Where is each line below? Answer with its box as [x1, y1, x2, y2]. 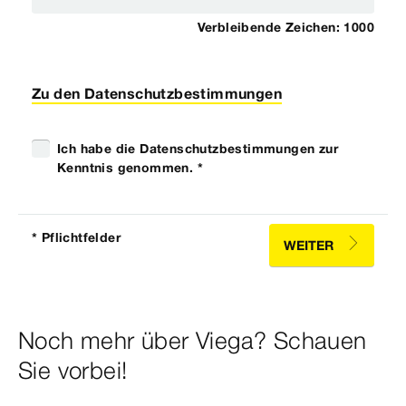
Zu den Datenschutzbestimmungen [32, 84, 282, 102]
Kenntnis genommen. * [57, 159, 203, 176]
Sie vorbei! [18, 356, 128, 386]
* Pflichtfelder [32, 229, 121, 246]
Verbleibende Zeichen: [197, 19, 344, 35]
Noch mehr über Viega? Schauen [18, 326, 367, 356]
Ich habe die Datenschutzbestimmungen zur [57, 140, 338, 157]
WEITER [283, 237, 333, 255]
